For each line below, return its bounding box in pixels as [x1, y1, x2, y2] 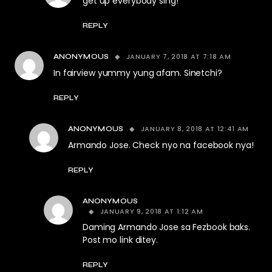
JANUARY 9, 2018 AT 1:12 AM [100, 206, 203, 217]
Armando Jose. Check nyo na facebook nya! [68, 139, 254, 152]
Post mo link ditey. [83, 234, 158, 246]
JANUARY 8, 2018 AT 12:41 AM [140, 124, 250, 134]
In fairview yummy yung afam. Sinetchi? [53, 67, 222, 80]
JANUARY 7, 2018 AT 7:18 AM [126, 52, 231, 62]
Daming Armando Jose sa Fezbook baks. [83, 221, 250, 234]
